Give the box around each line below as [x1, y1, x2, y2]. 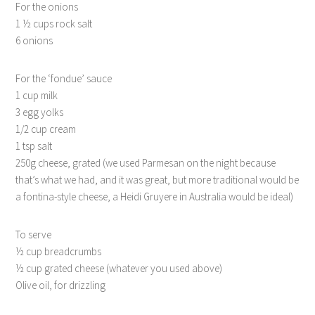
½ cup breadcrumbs [15, 244, 102, 258]
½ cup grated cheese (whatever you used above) [15, 261, 223, 275]
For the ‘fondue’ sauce [15, 71, 112, 85]
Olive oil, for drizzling [15, 278, 106, 292]
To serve [15, 227, 52, 241]
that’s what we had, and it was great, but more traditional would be [15, 172, 300, 186]
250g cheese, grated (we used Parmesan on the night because [15, 155, 276, 169]
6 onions [15, 33, 53, 47]
